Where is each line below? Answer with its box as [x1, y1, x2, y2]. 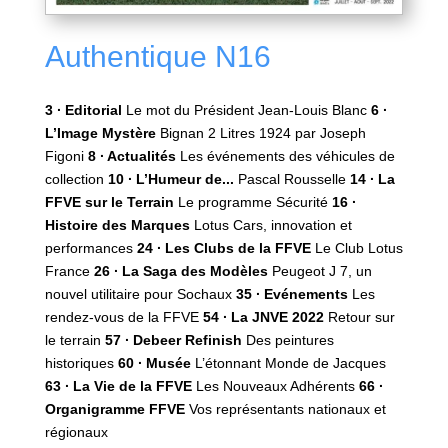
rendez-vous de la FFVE [44, 308, 203, 325]
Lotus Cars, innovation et [189, 216, 352, 233]
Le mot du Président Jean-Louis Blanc [121, 101, 367, 118]
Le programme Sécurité [173, 193, 332, 210]
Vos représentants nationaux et [184, 400, 386, 417]
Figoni [44, 147, 88, 164]
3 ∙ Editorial [44, 101, 122, 118]
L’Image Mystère [44, 124, 156, 141]
